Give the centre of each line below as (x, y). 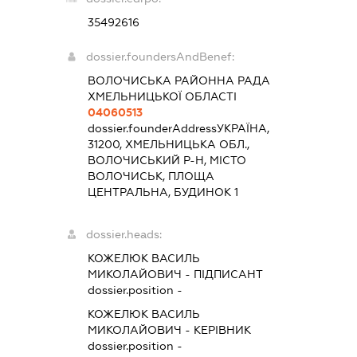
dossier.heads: (124, 234)
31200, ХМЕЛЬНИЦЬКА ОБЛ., (169, 144)
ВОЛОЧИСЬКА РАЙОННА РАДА (179, 80)
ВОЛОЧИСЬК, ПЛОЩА (151, 176)
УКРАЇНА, (243, 128)
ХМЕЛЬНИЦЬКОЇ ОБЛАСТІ (162, 96)
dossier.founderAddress (152, 128)
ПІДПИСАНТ (228, 274)
